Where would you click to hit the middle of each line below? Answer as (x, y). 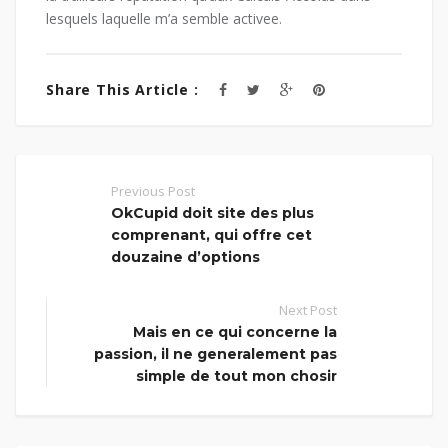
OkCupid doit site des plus (212, 213)
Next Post (308, 310)
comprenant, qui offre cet (211, 235)
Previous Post (153, 191)
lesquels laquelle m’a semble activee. (164, 19)
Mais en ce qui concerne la (235, 332)
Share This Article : (122, 90)
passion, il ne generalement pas (215, 354)
